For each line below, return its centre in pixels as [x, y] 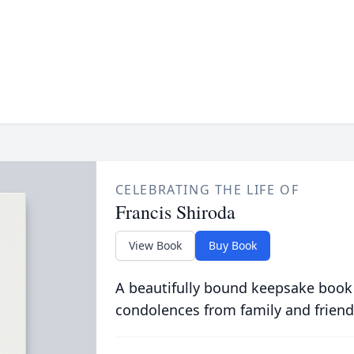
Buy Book [232, 245]
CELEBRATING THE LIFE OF [207, 190]
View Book [155, 245]
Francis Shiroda [175, 212]
